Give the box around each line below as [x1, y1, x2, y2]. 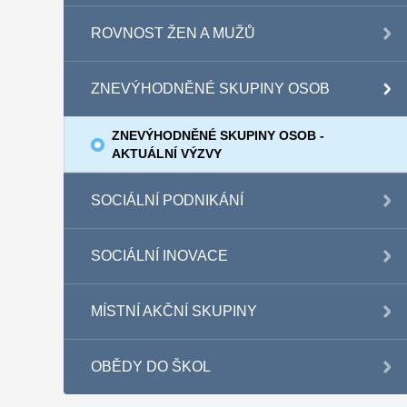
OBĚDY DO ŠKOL [90, 359, 211, 374]
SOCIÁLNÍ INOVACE [90, 248, 228, 263]
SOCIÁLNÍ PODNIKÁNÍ [90, 193, 243, 208]
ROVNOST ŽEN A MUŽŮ [90, 25, 255, 41]
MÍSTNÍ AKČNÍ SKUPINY [90, 303, 257, 319]
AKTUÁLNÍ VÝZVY [111, 146, 222, 161]
